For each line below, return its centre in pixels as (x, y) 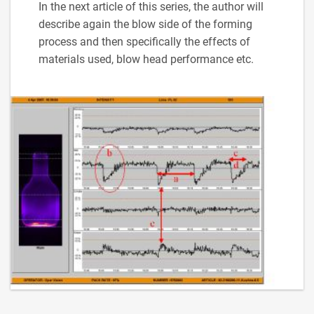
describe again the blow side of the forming (145, 24)
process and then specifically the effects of (144, 41)
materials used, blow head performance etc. (146, 59)
